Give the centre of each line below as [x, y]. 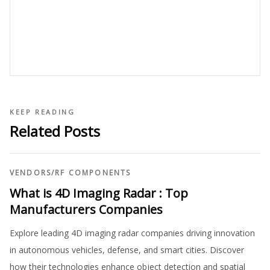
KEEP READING [42, 111]
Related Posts [55, 131]
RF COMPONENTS [93, 172]
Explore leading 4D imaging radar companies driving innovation [132, 233]
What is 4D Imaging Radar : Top [99, 193]
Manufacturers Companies [86, 209]
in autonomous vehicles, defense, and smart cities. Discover [127, 250]
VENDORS [31, 172]
